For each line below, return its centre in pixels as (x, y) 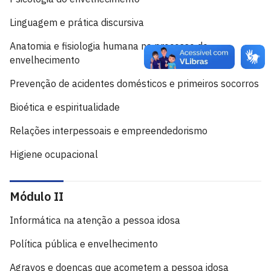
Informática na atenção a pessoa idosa (95, 220)
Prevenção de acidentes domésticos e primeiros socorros (134, 83)
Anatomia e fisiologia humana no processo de (109, 46)
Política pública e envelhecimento (84, 244)
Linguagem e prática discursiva (77, 22)
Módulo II (37, 196)
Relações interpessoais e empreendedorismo (109, 131)
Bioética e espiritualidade (65, 107)
